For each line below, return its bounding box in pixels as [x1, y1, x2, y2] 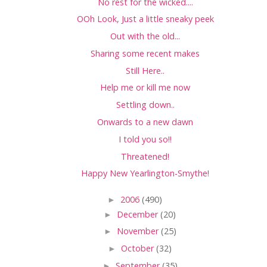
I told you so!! [119, 133, 172, 145]
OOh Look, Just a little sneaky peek [76, 13, 214, 25]
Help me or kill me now [100, 82, 190, 94]
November [116, 225, 161, 237]
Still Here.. [126, 64, 164, 76]
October [121, 243, 156, 254]
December [117, 208, 160, 220]
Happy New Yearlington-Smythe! [81, 167, 209, 179]
